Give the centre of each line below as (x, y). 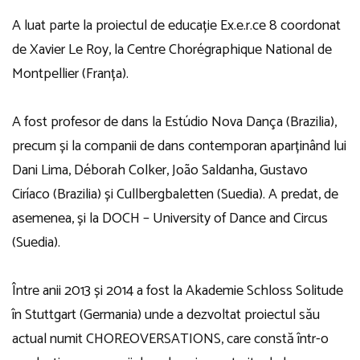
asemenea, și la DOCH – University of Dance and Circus (170, 218)
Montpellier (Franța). (70, 74)
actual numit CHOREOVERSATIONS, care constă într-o (170, 339)
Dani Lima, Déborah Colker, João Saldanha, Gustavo (160, 170)
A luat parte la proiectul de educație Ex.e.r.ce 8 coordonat (176, 25)
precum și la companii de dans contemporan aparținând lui (179, 146)
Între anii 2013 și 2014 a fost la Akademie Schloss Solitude (178, 290)
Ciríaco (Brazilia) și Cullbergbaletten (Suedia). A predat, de (175, 194)
